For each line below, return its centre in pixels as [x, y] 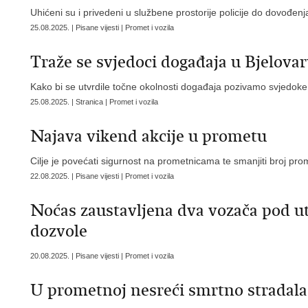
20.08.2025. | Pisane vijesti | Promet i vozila [102, 256]
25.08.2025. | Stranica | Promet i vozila [94, 102]
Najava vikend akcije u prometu [148, 136]
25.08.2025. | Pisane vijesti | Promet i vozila [102, 27]
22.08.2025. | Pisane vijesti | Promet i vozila [102, 176]
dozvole [59, 231]
